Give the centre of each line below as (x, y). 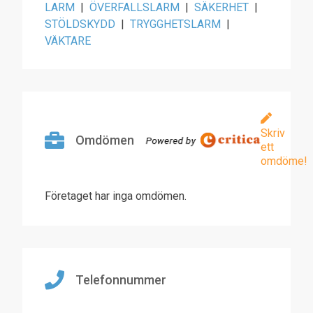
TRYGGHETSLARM (175, 24)
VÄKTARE (68, 41)
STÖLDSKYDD (80, 24)
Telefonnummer (121, 280)
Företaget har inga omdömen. (116, 196)
